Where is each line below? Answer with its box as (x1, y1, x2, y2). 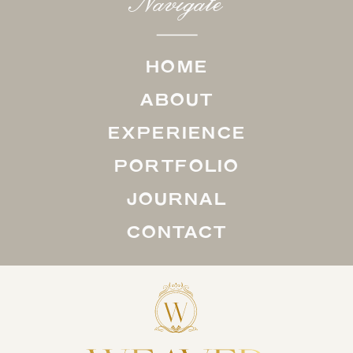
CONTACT (126, 221, 228, 241)
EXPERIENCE (108, 121, 247, 142)
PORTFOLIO (113, 154, 240, 175)
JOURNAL (126, 188, 228, 208)
